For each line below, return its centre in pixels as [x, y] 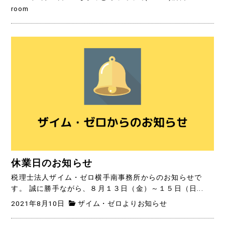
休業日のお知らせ [52, 163]
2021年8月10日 [38, 203]
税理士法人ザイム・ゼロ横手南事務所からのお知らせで [107, 177]
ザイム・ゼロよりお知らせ [123, 203]
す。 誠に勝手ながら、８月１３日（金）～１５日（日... [107, 188]
